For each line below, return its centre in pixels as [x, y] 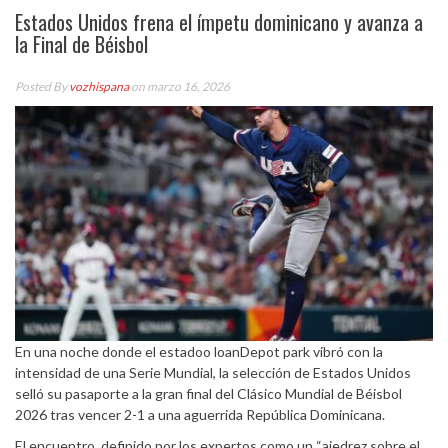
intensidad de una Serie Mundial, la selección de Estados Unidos [213, 373]
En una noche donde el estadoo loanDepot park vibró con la [199, 352]
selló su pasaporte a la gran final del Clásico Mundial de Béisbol [208, 394]
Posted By [42, 86]
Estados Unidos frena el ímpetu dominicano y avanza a [219, 22]
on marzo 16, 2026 [179, 86]
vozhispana [99, 86]
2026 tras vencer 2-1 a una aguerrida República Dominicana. [200, 415]
